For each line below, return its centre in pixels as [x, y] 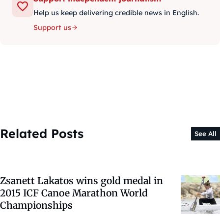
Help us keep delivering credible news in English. [116, 13]
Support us [52, 28]
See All [205, 133]
